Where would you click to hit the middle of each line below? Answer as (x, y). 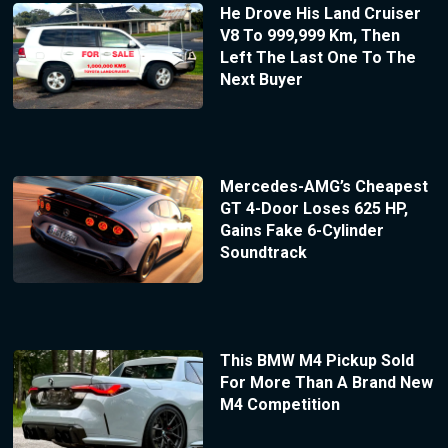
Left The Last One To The (317, 57)
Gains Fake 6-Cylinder (301, 231)
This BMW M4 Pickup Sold (316, 361)
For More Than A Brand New (326, 383)
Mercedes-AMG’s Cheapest (323, 187)
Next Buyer (261, 79)
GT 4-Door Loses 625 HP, (313, 209)
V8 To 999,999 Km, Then (309, 35)
